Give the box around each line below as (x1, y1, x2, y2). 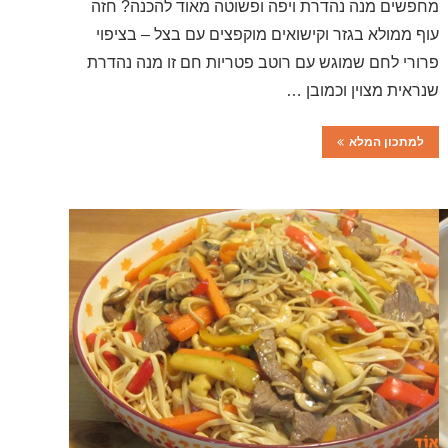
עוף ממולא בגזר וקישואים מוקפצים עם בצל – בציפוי (96, 25, 440, 43)
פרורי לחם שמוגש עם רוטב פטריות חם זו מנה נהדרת (87, 53, 440, 71)
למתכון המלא (349, 134, 425, 149)
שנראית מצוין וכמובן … (286, 81, 440, 99)
